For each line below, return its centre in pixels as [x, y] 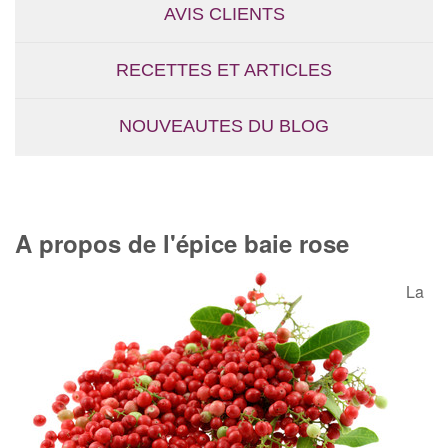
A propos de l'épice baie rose [182, 243]
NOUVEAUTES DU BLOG [224, 126]
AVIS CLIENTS [224, 14]
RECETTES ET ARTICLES [224, 70]
